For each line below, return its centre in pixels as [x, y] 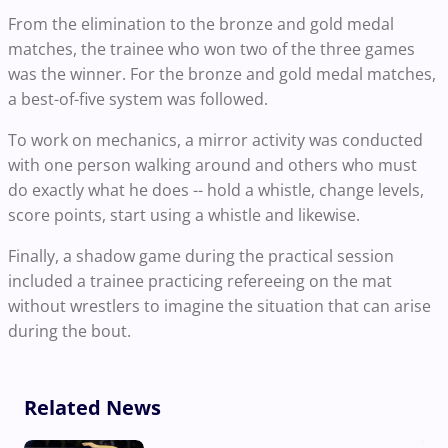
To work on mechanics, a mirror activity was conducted [215, 139]
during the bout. [69, 330]
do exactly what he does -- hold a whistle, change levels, [216, 189]
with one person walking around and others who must [212, 164]
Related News [92, 407]
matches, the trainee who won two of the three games [211, 48]
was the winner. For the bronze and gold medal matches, [222, 73]
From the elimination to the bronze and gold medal [201, 23]
